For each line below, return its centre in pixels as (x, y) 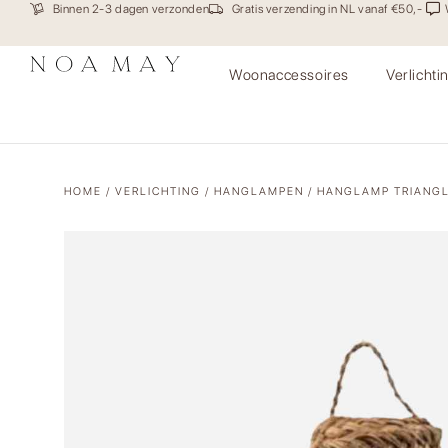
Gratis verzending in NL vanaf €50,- (327, 9)
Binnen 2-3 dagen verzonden (131, 9)
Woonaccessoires (289, 75)
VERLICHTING (158, 191)
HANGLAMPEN (259, 191)
